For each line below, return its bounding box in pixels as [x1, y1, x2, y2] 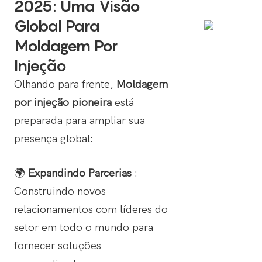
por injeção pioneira [13, 96, 115, 109]
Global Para [13, 16, 100, 36]
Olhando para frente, [13, 78, 116, 91]
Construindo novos [13, 185, 106, 198]
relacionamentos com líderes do [13, 203, 168, 216]
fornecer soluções [13, 239, 101, 253]
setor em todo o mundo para [13, 221, 153, 235]
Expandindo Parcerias [27, 167, 135, 180]
